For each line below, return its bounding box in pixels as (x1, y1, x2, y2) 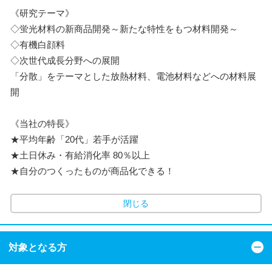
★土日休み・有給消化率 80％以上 (10, 149, 150, 160)
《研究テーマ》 (10, 7, 74, 18)
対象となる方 (8, 242, 67, 253)
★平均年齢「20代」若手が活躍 (10, 134, 138, 144)
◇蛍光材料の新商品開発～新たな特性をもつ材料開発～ (10, 23, 238, 34)
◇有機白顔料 (10, 39, 65, 50)
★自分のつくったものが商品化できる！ (10, 165, 174, 176)
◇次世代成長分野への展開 (10, 55, 120, 66)
